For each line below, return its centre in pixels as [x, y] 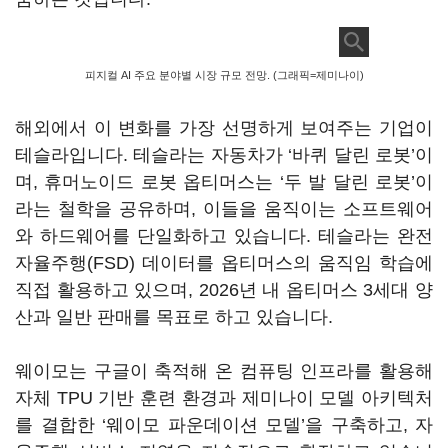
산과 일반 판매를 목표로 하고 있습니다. [174, 317]
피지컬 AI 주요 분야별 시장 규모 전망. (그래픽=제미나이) [224, 75]
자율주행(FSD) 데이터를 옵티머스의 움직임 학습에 [224, 263]
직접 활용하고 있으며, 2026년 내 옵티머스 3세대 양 [224, 290]
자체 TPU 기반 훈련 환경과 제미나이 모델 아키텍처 [224, 398]
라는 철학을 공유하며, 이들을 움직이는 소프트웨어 [224, 209]
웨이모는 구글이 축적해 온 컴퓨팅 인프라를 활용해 [224, 371]
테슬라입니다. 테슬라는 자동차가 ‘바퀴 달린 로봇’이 [224, 155]
